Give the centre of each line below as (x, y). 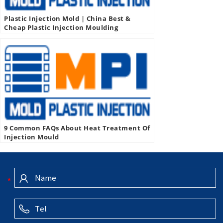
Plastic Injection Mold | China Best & (67, 19)
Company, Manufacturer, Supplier (63, 37)
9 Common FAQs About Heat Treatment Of (77, 128)
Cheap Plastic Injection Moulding (61, 28)
